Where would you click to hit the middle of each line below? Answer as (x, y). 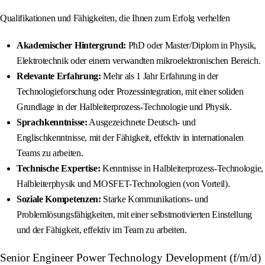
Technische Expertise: (59, 169)
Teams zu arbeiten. (50, 153)
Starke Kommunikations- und (154, 199)
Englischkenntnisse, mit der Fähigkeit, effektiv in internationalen (130, 138)
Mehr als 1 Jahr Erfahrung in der (160, 76)
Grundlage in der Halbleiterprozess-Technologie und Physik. (124, 107)
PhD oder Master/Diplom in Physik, (191, 46)
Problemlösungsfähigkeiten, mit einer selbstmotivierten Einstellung (134, 215)
